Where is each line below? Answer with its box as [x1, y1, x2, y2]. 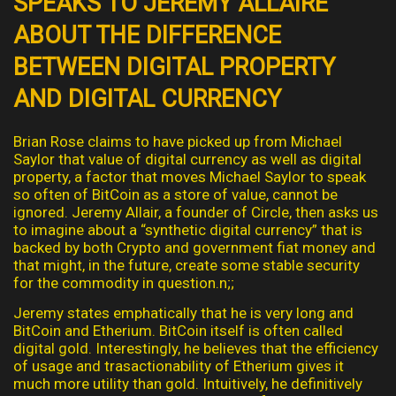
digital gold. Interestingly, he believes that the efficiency [13, 339, 378, 357]
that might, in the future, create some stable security [13, 255, 360, 274]
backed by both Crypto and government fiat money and [13, 238, 376, 256]
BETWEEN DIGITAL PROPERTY [13, 52, 335, 81]
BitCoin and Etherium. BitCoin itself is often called [13, 321, 343, 339]
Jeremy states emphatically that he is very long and [13, 303, 354, 322]
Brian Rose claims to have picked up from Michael [13, 132, 342, 150]
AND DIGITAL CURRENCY [13, 84, 281, 113]
